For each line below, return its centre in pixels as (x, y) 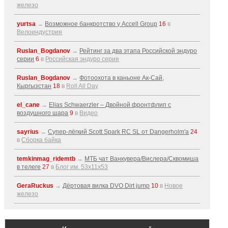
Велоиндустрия (40, 32)
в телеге (29, 167)
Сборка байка (41, 140)
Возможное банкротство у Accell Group (101, 24)
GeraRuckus (35, 186)
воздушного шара (43, 113)
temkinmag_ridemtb (46, 159)
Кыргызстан (34, 86)
